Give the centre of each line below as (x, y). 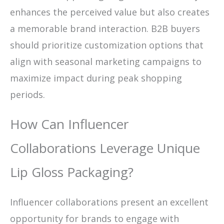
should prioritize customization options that (107, 45)
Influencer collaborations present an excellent (109, 202)
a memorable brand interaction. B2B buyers (105, 28)
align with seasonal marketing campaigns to (106, 61)
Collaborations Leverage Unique (105, 148)
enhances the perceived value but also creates (110, 12)
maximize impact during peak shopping (96, 78)
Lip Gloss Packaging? (72, 172)
